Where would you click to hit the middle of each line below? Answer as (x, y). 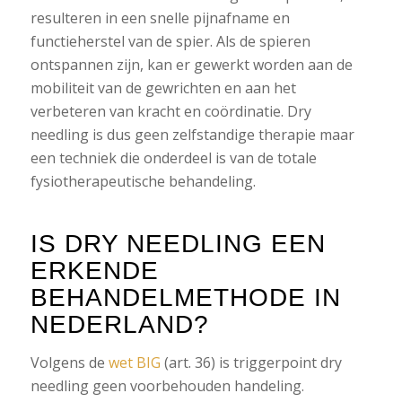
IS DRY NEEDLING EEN (178, 244)
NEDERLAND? (119, 325)
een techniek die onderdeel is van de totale (173, 158)
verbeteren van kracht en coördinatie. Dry (170, 112)
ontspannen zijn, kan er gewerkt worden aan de (191, 65)
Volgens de (69, 362)
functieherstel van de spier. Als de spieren (170, 42)
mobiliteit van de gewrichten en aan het (163, 88)
